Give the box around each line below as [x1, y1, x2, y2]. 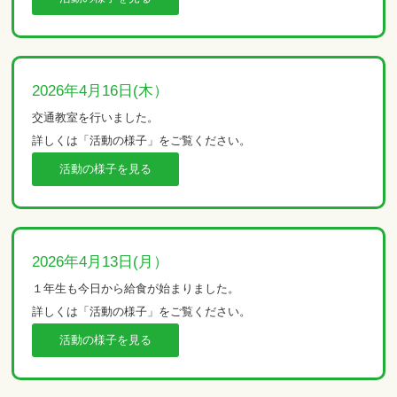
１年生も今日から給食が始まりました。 [32, 281, 240, 295]
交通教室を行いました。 [32, 110, 160, 124]
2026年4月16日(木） [32, 82, 169, 99]
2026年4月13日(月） [32, 253, 169, 270]
